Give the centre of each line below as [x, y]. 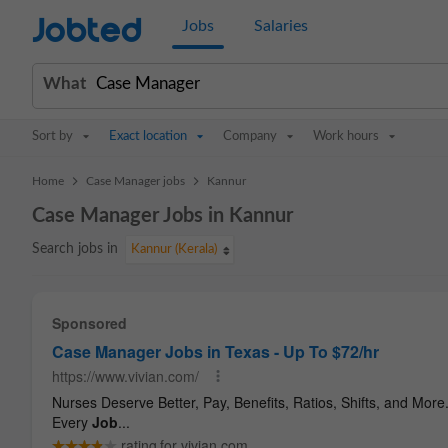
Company [250, 136]
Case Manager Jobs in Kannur [162, 216]
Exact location [148, 136]
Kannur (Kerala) [174, 249]
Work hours [346, 136]
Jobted [87, 31]
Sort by [52, 136]
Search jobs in [75, 249]
